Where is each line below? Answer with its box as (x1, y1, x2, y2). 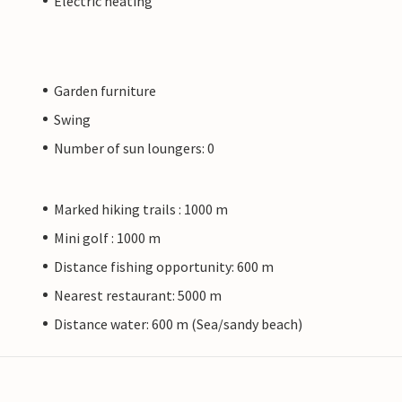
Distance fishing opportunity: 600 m (54, 257, 274, 275)
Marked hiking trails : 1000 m (54, 199, 228, 218)
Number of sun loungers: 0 (54, 138, 214, 157)
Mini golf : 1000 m (54, 228, 161, 247)
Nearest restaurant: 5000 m (54, 285, 222, 304)
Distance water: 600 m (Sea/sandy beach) (54, 314, 302, 333)
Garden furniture (54, 81, 156, 100)
